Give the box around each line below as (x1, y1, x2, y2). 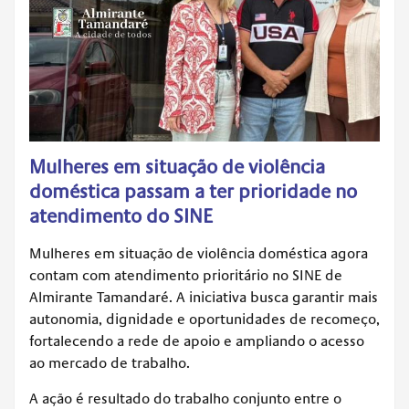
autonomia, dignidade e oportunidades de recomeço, (29, 311, 380, 329)
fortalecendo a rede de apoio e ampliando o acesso (29, 333, 364, 351)
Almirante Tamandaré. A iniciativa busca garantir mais (29, 289, 378, 307)
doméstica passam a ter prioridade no (29, 182, 357, 204)
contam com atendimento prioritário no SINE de (29, 267, 342, 285)
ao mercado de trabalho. (29, 355, 190, 372)
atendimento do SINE (29, 206, 213, 228)
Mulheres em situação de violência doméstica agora (29, 246, 368, 263)
